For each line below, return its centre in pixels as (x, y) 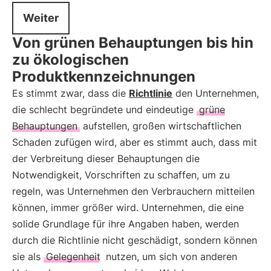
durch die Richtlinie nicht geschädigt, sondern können (135, 240)
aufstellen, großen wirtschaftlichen (161, 126)
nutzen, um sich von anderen (170, 256)
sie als (28, 256)
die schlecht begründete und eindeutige (104, 109)
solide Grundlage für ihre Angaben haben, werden (126, 224)
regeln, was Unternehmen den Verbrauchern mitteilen (133, 191)
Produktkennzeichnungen (104, 77)
